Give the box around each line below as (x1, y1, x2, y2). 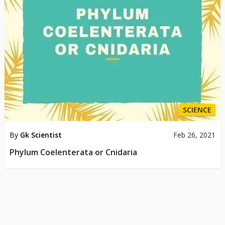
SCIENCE (183, 105, 212, 115)
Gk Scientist (20, 130, 62, 140)
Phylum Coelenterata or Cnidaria (9, 147, 137, 158)
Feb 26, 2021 (173, 130, 216, 140)
